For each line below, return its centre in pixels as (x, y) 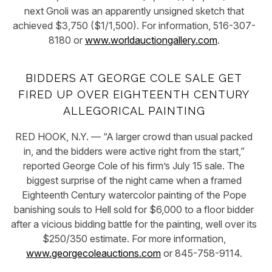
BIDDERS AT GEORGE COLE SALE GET (134, 78)
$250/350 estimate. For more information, (134, 239)
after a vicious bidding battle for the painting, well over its (134, 224)
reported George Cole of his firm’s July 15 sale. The (134, 166)
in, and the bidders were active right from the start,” (134, 151)
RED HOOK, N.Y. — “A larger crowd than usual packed (134, 137)
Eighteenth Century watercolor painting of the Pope (134, 195)
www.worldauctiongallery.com (151, 40)
